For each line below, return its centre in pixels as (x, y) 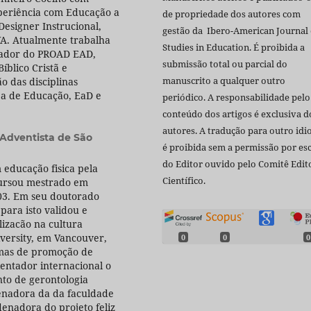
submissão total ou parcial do (225, 64)
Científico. (184, 181)
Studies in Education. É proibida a (234, 48)
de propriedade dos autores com (232, 14)
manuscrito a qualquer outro (224, 81)
